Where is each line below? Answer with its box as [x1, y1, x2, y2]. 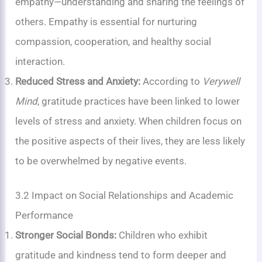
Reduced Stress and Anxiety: [15, 75, 141, 87]
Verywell [202, 75, 240, 87]
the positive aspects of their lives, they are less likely [15, 135, 246, 147]
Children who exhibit [116, 229, 208, 242]
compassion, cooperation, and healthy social [15, 35, 212, 47]
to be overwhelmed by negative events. [15, 154, 187, 167]
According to [140, 75, 203, 87]
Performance [15, 209, 74, 222]
